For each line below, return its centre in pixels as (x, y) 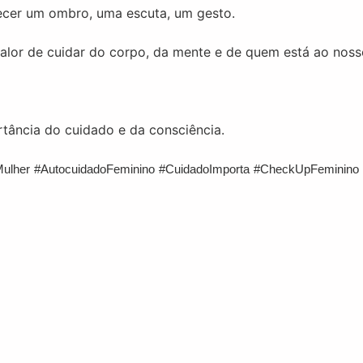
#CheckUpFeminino (306, 169)
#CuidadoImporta (204, 169)
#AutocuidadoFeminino (94, 169)
